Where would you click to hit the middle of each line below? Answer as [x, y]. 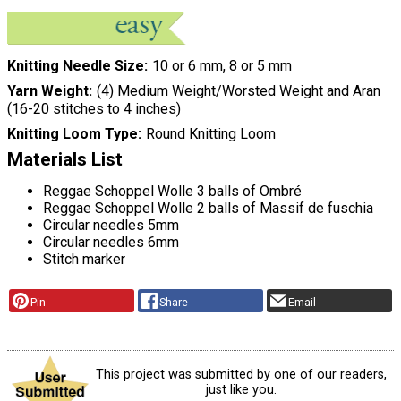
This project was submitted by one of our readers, [241, 375]
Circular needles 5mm [111, 226]
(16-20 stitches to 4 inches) [94, 109]
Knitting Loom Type [73, 134]
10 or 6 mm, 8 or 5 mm [222, 66]
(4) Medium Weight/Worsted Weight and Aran [238, 91]
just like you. [241, 390]
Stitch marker [84, 260]
